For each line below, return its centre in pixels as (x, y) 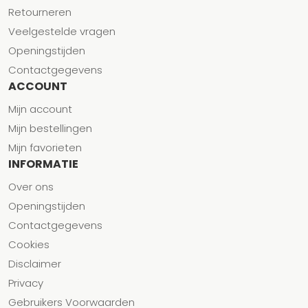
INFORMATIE (43, 164)
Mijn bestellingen (50, 129)
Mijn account (40, 109)
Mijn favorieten (45, 148)
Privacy (26, 283)
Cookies (29, 245)
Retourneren (40, 12)
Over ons (31, 187)
